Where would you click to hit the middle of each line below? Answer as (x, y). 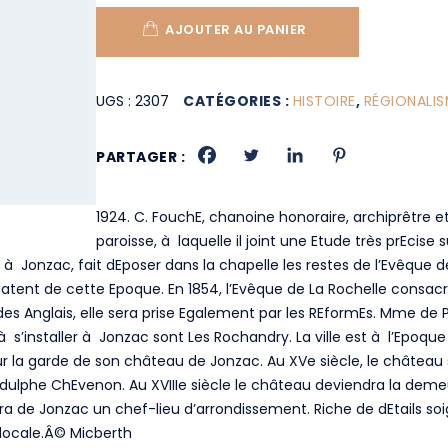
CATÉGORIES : (238, 101)
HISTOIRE (324, 101)
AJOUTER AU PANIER (236, 29)
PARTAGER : (141, 157)
